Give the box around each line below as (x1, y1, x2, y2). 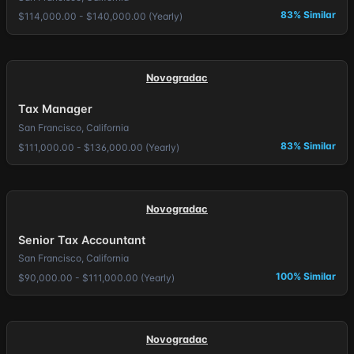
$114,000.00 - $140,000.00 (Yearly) (17, 10, 183, 23)
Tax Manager (17, 102, 92, 116)
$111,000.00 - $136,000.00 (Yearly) (17, 141, 179, 153)
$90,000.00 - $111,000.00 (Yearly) (17, 271, 175, 284)
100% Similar (276, 269, 337, 282)
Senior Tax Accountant (17, 232, 145, 247)
